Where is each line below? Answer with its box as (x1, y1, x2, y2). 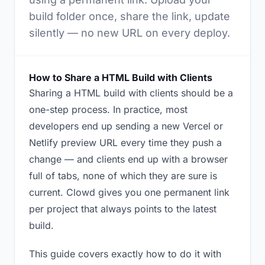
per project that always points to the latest (29, 203, 216, 215)
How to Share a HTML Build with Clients (29, 72, 212, 83)
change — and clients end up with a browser (29, 153, 228, 165)
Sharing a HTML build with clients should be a (29, 87, 233, 99)
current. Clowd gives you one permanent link (29, 186, 230, 198)
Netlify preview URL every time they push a (29, 137, 222, 148)
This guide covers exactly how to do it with (29, 248, 221, 260)
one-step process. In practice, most (29, 104, 188, 115)
